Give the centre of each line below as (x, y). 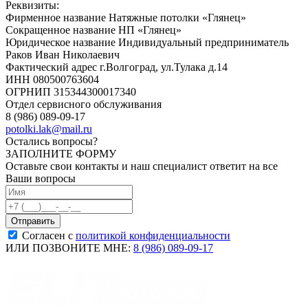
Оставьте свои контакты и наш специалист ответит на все (142, 166)
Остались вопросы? (52, 142)
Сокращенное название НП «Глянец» (93, 30)
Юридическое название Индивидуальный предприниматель (147, 43)
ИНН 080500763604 (52, 80)
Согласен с (49, 236)
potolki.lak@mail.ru (49, 129)
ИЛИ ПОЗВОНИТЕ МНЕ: (69, 248)
